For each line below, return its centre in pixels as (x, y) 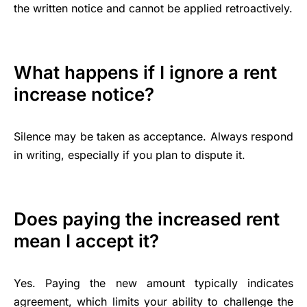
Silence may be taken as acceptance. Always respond (153, 137)
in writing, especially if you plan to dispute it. (130, 155)
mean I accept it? (86, 241)
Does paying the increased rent (147, 219)
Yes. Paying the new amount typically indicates (153, 283)
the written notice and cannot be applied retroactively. (153, 9)
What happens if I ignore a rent (145, 73)
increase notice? (84, 95)
